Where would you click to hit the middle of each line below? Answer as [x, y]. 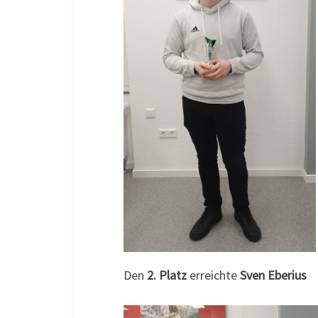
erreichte [213, 275]
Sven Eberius [273, 275]
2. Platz [167, 275]
